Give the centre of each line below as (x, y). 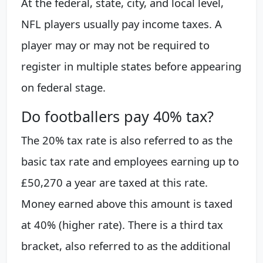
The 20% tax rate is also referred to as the (127, 140)
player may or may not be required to (115, 45)
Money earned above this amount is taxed (127, 204)
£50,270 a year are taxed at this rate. (114, 183)
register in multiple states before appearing (131, 66)
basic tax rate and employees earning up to (130, 161)
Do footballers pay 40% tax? (117, 117)
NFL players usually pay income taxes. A (122, 24)
